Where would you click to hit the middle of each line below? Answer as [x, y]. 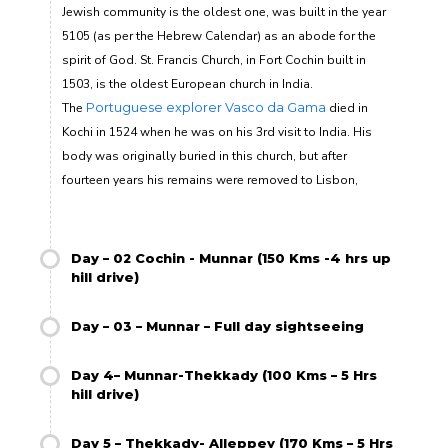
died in [347, 108]
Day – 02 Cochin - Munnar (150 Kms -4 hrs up [231, 259]
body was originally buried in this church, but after [204, 156]
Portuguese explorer [154, 108]
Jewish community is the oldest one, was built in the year [224, 12]
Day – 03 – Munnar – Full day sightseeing [217, 327]
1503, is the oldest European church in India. [187, 84]
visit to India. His [323, 132]
